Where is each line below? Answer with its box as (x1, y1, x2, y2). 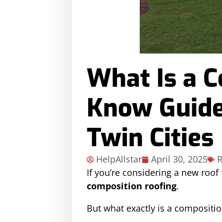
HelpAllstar (96, 153, 142, 165)
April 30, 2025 (151, 153, 208, 165)
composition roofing (87, 180, 176, 192)
